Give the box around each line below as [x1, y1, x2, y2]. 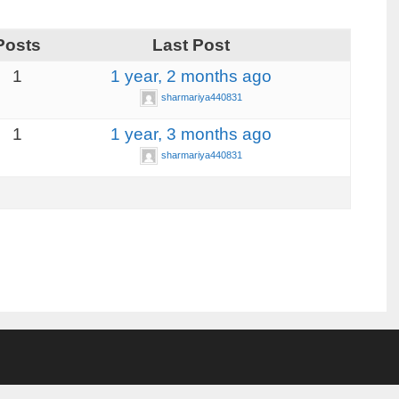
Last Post [151, 35, 230, 54]
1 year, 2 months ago [110, 66, 272, 85]
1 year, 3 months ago [110, 124, 272, 143]
